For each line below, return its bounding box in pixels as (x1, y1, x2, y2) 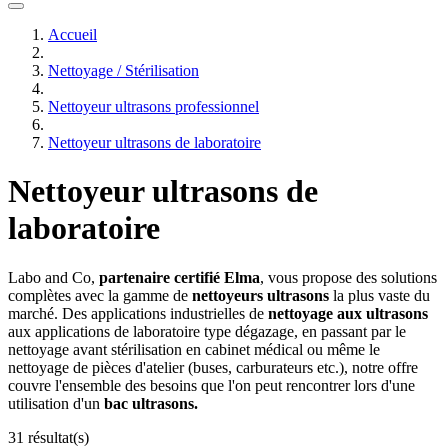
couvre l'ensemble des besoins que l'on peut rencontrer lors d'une (8, 376, 415, 394)
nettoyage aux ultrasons (268, 304, 428, 322)
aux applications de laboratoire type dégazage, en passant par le (8, 322, 406, 340)
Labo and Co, (8, 268, 99, 286)
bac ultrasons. (104, 394, 198, 412)
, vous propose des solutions (260, 268, 437, 286)
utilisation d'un (8, 394, 104, 412)
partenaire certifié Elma (99, 268, 260, 286)
